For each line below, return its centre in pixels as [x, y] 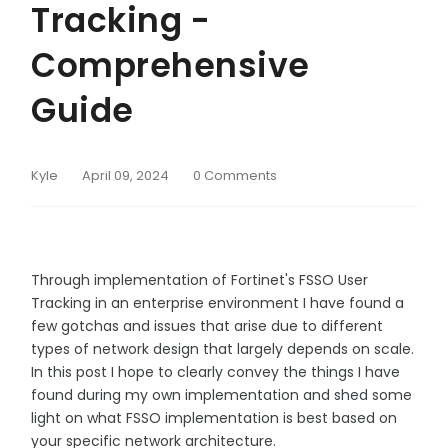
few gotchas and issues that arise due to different [207, 325]
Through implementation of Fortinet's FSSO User [199, 279]
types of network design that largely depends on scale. [222, 348]
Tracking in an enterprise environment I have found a [217, 302]
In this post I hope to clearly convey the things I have [215, 371]
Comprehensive [170, 65]
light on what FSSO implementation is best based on [214, 417]
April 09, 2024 [125, 175]
